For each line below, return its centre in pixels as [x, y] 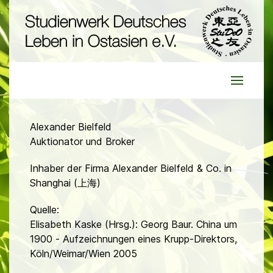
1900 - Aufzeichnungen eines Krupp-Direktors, [133, 239]
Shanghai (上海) [65, 183]
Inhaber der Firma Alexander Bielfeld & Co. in [131, 168]
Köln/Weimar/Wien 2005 [83, 254]
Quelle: [44, 210]
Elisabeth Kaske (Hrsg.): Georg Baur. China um [133, 225]
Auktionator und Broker [82, 142]
